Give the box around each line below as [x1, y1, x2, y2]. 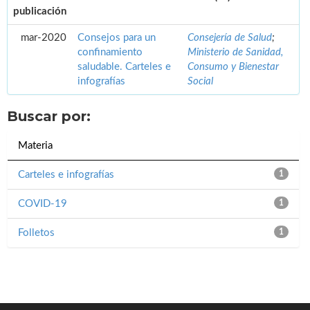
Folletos [18, 228, 55, 239]
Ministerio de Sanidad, [188, 47, 283, 58]
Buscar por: [7, 108, 91, 125]
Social [188, 76, 213, 87]
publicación [13, 6, 66, 17]
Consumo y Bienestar [188, 62, 279, 73]
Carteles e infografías [18, 170, 114, 181]
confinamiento [77, 47, 143, 58]
